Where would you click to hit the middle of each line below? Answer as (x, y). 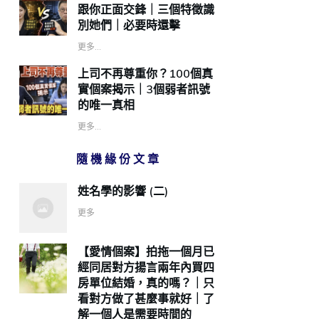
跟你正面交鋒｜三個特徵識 (146, 10)
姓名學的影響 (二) (123, 191)
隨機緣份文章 (119, 159)
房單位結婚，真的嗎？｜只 (146, 283)
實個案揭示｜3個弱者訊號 (144, 89)
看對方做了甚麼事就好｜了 (146, 299)
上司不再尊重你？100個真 (146, 74)
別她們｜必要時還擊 (129, 25)
